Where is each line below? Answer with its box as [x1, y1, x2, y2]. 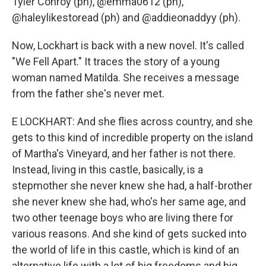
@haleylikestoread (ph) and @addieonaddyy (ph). [12, 11, 240, 24]
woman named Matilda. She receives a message [12, 71, 239, 84]
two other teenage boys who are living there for [12, 211, 233, 224]
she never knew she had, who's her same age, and [12, 195, 246, 208]
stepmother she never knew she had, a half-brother [12, 179, 252, 192]
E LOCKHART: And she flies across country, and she [12, 115, 253, 128]
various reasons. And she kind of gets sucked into [12, 227, 246, 240]
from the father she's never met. [12, 87, 164, 100]
